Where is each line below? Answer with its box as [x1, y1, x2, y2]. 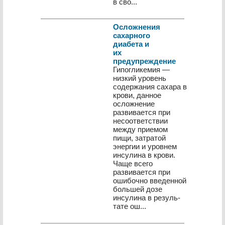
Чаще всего [113, 159, 153, 168]
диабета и [113, 40, 149, 48]
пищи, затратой [113, 134, 166, 142]
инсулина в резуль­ [113, 193, 180, 202]
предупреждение [113, 57, 176, 65]
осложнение [113, 99, 155, 108]
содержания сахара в [113, 82, 187, 91]
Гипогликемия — [113, 65, 170, 74]
